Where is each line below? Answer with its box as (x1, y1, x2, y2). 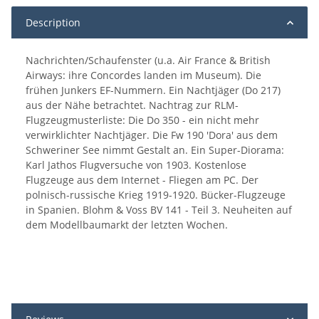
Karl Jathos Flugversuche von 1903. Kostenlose (26, 158, 246, 172)
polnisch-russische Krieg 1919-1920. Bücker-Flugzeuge (26, 188, 286, 202)
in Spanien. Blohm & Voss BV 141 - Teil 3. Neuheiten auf (26, 203, 292, 217)
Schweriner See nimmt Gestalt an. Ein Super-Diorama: (26, 143, 284, 157)
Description (26, 16, 80, 30)
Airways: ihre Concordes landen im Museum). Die (26, 68, 261, 83)
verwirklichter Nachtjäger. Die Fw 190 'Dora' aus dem (26, 128, 278, 142)
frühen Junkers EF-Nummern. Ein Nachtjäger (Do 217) (26, 83, 281, 98)
